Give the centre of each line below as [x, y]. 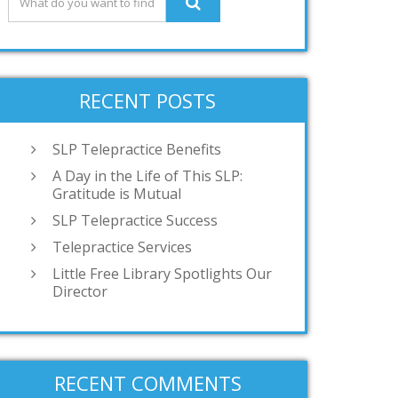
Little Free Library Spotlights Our [162, 274]
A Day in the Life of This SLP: [147, 176]
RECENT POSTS [147, 101]
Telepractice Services [122, 247]
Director [80, 292]
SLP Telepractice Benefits [137, 150]
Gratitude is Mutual [117, 194]
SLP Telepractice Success [135, 221]
